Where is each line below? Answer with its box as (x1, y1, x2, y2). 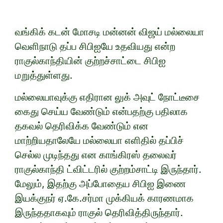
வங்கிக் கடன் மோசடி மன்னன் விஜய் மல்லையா (15, 26, 204, 38)
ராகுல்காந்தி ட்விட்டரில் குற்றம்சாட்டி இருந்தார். (15, 163, 202, 176)
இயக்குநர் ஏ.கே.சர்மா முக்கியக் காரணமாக (15, 192, 194, 205)
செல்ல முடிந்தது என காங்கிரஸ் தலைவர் (15, 149, 177, 161)
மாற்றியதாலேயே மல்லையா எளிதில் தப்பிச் (15, 134, 184, 147)
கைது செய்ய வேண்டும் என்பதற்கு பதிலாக (15, 106, 188, 118)
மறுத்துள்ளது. (15, 69, 73, 82)
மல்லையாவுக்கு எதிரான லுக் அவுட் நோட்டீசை (15, 91, 200, 104)
